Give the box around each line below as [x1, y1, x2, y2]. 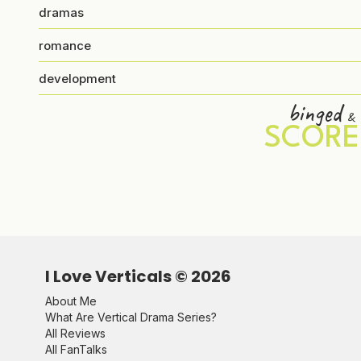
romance [39, 37, 91, 53]
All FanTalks [45, 342, 107, 356]
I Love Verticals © [45, 265, 191, 288]
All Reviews [45, 326, 106, 340]
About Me [45, 294, 97, 308]
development [39, 70, 116, 86]
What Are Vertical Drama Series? [45, 310, 217, 324]
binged [288, 98, 347, 128]
